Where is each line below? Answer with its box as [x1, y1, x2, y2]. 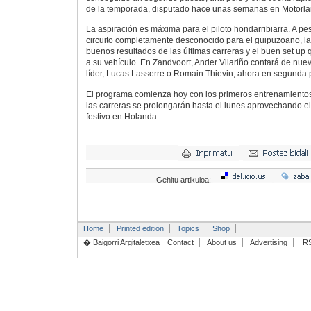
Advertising [249, 238, 287, 247]
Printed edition [116, 224, 164, 233]
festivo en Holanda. [85, 111, 159, 121]
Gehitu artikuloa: [155, 176, 213, 185]
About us [206, 238, 237, 247]
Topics [176, 224, 199, 233]
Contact [167, 238, 194, 247]
